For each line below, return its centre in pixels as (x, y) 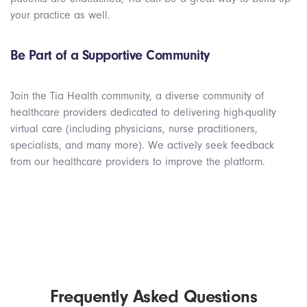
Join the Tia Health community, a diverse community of (137, 96)
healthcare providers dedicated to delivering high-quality (143, 113)
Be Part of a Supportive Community (110, 56)
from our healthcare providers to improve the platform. (138, 162)
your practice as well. (60, 15)
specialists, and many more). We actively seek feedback (142, 146)
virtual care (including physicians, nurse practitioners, (134, 129)
